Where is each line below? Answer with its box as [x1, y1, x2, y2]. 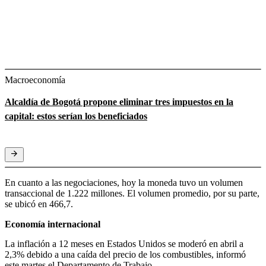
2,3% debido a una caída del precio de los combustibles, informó [5, 249, 246, 260]
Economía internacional [5, 219, 100, 230]
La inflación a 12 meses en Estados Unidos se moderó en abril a [5, 239, 243, 249]
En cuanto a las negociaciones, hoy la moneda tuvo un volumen [5, 178, 243, 188]
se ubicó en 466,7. [5, 199, 73, 210]
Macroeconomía [5, 75, 65, 85]
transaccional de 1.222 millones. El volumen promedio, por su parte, [5, 188, 259, 199]
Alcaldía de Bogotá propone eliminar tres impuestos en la [5, 97, 233, 107]
